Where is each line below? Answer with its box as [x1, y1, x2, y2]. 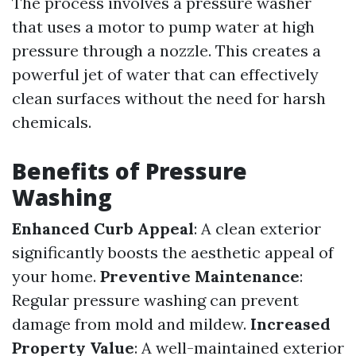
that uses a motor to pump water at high [12, 17, 315, 37]
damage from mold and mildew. [12, 314, 250, 334]
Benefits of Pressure [12, 156, 247, 186]
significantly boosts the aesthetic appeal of [12, 242, 334, 262]
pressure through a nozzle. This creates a [12, 41, 321, 60]
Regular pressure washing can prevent [12, 290, 299, 310]
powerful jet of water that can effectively [12, 64, 319, 84]
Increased [250, 314, 331, 334]
